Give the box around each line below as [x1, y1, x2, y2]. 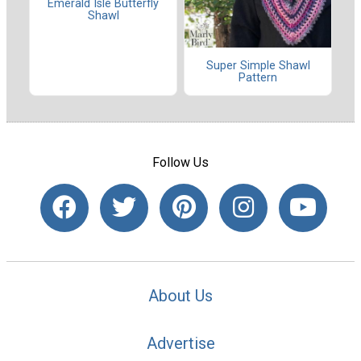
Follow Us [152, 155, 209, 171]
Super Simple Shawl [205, 58, 310, 73]
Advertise [146, 333, 215, 353]
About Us [148, 286, 213, 306]
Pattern [239, 70, 277, 85]
